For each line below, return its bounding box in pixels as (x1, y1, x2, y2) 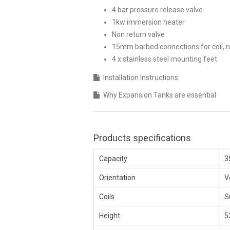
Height (99, 211, 120, 220)
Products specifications (93, 132, 191, 143)
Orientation (99, 173, 136, 182)
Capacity (99, 154, 127, 163)
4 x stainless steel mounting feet (112, 54, 217, 63)
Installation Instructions (103, 73, 178, 82)
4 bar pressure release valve (112, 5, 203, 14)
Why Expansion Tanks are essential (103, 90, 216, 99)
